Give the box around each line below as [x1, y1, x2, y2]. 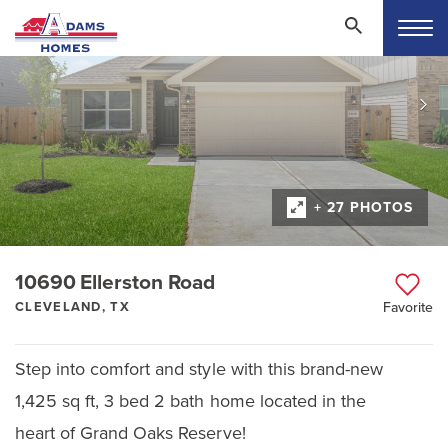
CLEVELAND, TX [15, 298, 130, 315]
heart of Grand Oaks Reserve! [15, 421, 246, 444]
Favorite [382, 298, 433, 316]
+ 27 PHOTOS [314, 198, 413, 216]
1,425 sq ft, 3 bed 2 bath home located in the [15, 389, 366, 412]
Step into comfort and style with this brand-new [15, 357, 383, 380]
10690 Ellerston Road [15, 269, 216, 295]
